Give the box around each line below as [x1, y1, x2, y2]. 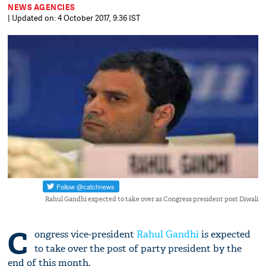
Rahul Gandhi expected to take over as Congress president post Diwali [45, 195, 258, 204]
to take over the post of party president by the [34, 242, 242, 255]
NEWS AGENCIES [8, 2, 75, 12]
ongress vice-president [34, 228, 137, 241]
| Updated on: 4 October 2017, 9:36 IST [8, 12, 141, 23]
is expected [199, 228, 251, 241]
